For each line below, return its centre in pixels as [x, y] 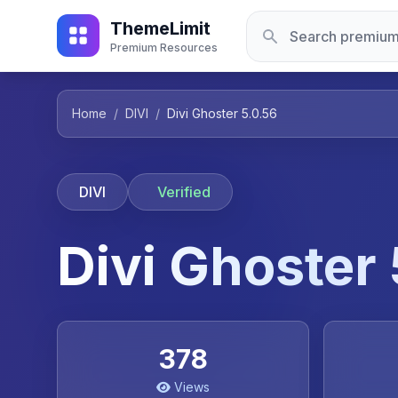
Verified [184, 192]
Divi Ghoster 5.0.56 [222, 113]
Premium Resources [164, 48]
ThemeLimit [160, 28]
